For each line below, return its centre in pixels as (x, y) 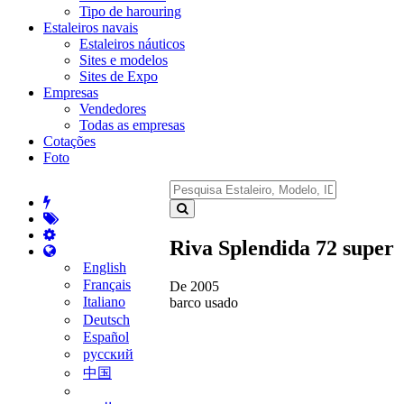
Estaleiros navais (91, 27)
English (105, 267)
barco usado (204, 302)
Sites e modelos (124, 60)
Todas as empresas (132, 124)
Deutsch (106, 319)
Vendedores (113, 108)
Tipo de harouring (130, 11)
